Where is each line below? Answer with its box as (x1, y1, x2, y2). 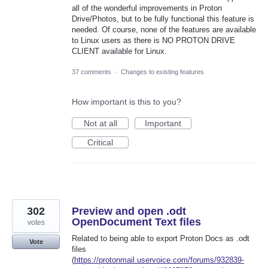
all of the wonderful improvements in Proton (72, 3, 222, 13)
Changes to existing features (121, 68, 204, 75)
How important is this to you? (72, 96, 181, 106)
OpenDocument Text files (72, 215, 201, 228)
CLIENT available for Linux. (72, 46, 167, 56)
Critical (87, 137, 113, 147)
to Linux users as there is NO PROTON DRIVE (72, 35, 235, 45)
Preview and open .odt (72, 205, 186, 217)
